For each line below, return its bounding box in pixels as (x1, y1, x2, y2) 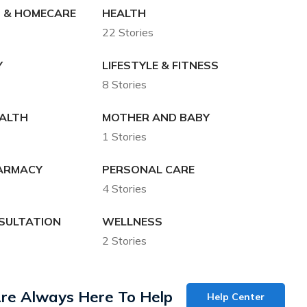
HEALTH (101, 6, 146, 21)
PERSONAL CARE (101, 162, 195, 177)
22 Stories (101, 25, 153, 40)
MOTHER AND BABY (101, 110, 210, 125)
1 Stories (101, 130, 147, 144)
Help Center (207, 291, 265, 304)
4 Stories (101, 182, 147, 196)
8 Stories (101, 77, 147, 92)
